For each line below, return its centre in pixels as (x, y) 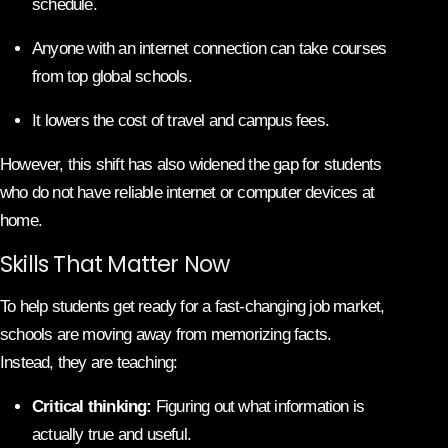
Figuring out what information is (258, 406)
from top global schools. (112, 76)
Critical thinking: (92, 406)
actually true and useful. (111, 434)
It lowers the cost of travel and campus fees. (180, 120)
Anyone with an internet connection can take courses (209, 48)
